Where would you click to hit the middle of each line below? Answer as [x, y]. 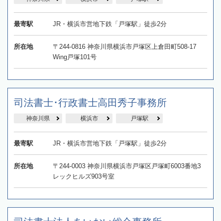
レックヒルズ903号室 [83, 176]
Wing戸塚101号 [74, 57]
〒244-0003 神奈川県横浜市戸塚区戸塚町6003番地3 [127, 166]
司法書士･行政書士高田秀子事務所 [90, 102]
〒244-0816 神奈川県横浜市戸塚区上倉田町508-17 [124, 46]
